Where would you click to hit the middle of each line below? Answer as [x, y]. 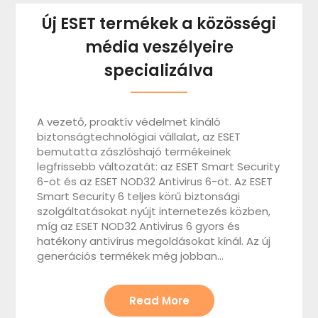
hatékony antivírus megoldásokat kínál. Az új [154, 241]
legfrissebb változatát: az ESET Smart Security [159, 166]
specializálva [159, 70]
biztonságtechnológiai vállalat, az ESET [139, 136]
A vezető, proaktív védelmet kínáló [129, 121]
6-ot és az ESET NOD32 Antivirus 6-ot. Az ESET [155, 181]
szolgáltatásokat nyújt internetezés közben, [154, 211]
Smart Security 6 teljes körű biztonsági [139, 196]
